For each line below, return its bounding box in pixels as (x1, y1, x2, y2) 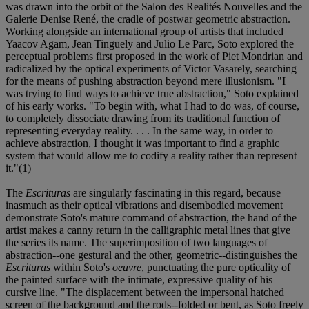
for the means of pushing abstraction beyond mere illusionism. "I (6, 74, 286, 87)
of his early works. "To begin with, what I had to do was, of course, (6, 99, 299, 112)
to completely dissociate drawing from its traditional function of (6, 112, 280, 124)
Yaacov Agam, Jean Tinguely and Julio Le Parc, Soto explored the (6, 37, 294, 50)
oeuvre (112, 261, 141, 273)
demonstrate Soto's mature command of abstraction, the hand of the (6, 211, 297, 223)
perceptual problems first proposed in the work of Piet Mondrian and (6, 50, 303, 62)
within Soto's (50, 261, 112, 273)
